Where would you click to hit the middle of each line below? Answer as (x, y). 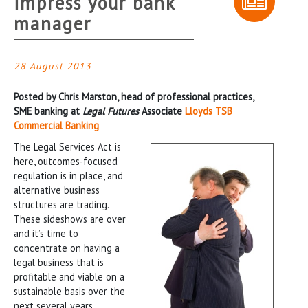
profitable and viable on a (69, 276)
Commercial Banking (56, 125)
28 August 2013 (53, 66)
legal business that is (59, 262)
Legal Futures (111, 111)
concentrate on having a (67, 247)
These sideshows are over (70, 219)
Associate (162, 111)
